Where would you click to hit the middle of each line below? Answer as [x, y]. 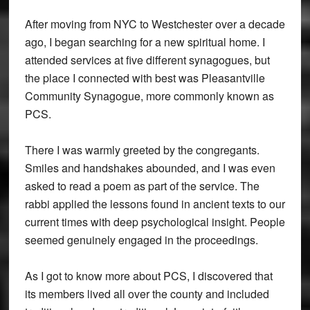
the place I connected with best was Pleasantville [145, 77]
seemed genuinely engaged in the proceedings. [141, 239]
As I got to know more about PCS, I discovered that [148, 275]
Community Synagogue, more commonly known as [149, 95]
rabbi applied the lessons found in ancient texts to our [155, 203]
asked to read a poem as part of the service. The [142, 185]
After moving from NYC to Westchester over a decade [155, 24]
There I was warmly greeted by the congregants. [142, 149]
